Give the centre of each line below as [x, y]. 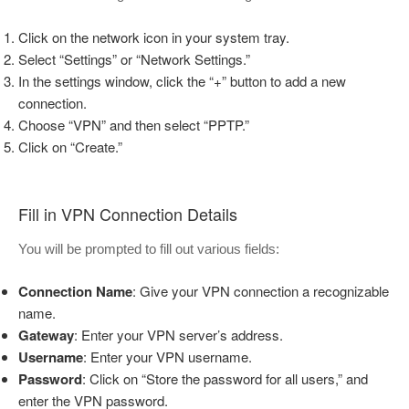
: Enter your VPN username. [168, 357]
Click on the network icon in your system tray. [154, 37]
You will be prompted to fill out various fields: [149, 248]
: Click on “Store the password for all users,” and [225, 379]
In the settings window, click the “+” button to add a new [182, 80]
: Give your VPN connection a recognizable [261, 291]
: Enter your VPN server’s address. [178, 335]
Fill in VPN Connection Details [128, 214]
